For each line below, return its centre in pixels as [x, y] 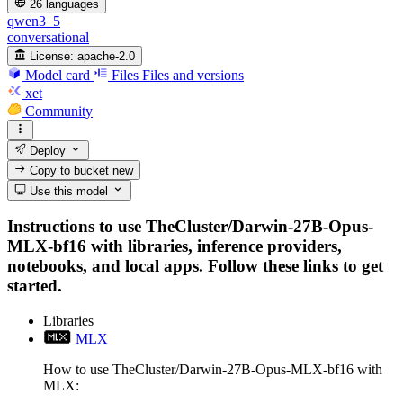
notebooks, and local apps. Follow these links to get [195, 266]
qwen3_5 [34, 21]
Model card [58, 76]
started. [35, 286]
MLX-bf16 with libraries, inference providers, [175, 246]
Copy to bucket [70, 171]
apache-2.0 [107, 57]
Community [59, 112]
